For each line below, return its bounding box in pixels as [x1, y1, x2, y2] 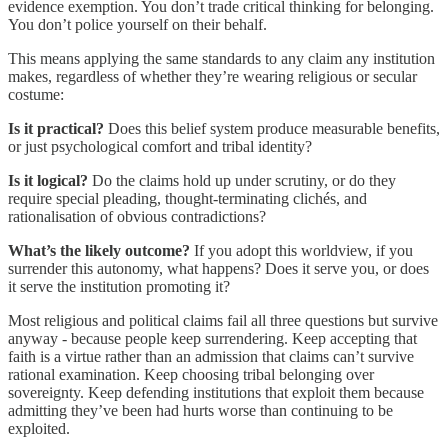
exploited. [8, 419, 70, 437]
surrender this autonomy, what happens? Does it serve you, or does [8, 259, 429, 277]
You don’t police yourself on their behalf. [8, 15, 267, 33]
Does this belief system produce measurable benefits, [104, 119, 440, 137]
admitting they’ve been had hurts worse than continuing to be [8, 401, 393, 419]
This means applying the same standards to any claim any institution [8, 49, 435, 67]
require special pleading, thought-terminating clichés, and [8, 189, 367, 207]
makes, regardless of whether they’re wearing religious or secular [8, 67, 417, 85]
